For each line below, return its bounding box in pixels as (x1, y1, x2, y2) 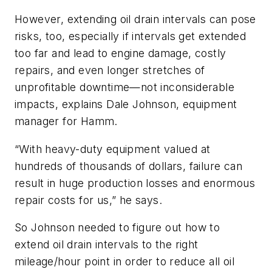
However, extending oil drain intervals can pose (15, 12, 256, 25)
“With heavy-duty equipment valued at (15, 142, 211, 155)
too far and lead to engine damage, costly (15, 46, 226, 59)
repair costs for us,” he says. (15, 193, 162, 206)
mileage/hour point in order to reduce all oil (15, 255, 234, 268)
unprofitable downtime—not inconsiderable (15, 80, 234, 93)
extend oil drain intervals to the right (15, 238, 199, 251)
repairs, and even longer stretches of (15, 63, 205, 76)
